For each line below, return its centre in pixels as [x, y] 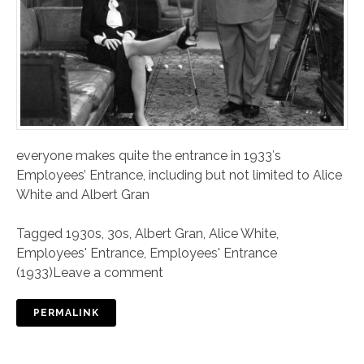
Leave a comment [108, 273]
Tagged [41, 234]
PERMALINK [67, 313]
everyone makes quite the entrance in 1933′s [149, 156]
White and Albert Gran [83, 195]
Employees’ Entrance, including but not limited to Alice [179, 175]
